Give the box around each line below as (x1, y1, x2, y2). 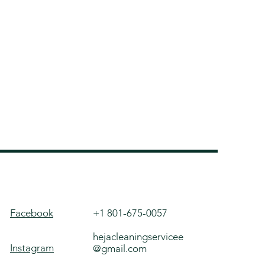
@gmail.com (93, 243, 147, 254)
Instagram (10, 242, 54, 254)
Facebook (10, 207, 53, 219)
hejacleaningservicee (93, 231, 183, 243)
